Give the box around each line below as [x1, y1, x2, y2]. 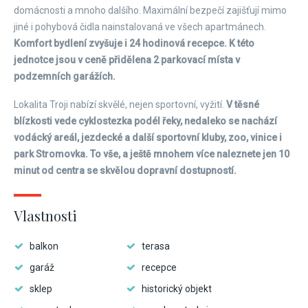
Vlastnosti [14, 206, 77, 225]
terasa [142, 241, 170, 252]
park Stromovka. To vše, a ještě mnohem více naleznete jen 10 [14, 148, 289, 159]
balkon [30, 241, 58, 252]
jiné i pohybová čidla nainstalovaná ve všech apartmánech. [14, 21, 266, 32]
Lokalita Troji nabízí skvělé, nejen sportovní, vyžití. [14, 99, 226, 110]
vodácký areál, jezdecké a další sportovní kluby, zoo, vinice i [14, 132, 282, 143]
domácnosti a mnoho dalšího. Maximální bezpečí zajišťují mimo [14, 5, 287, 16]
